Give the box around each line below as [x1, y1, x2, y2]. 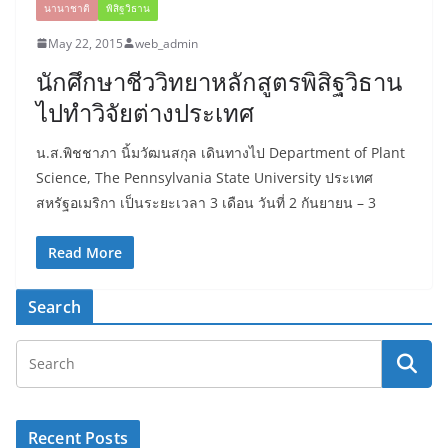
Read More [48, 242, 122, 262]
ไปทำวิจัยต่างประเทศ [36, 95, 254, 129]
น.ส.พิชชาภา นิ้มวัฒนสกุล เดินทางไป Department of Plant [36, 142, 405, 162]
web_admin [135, 34, 198, 52]
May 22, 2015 [48, 34, 123, 52]
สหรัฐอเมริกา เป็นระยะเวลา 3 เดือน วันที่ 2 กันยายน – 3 [36, 192, 376, 212]
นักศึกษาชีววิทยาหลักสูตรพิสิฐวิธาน [36, 64, 402, 98]
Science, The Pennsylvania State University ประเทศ [36, 167, 373, 187]
